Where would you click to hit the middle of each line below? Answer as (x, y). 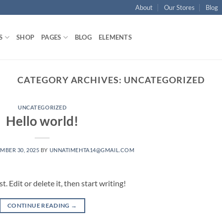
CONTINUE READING (39, 205)
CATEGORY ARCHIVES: (71, 80)
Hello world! (42, 121)
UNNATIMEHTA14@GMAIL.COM (92, 150)
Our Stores (179, 7)
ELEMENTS (115, 37)
